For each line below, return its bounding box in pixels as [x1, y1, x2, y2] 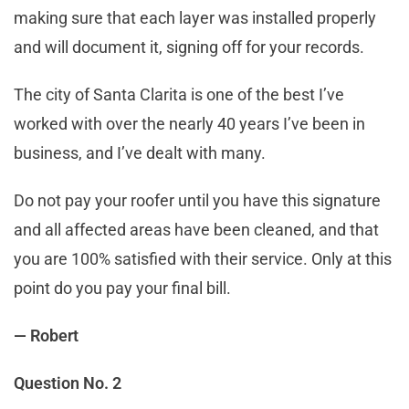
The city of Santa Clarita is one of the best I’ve [14, 85, 344, 105]
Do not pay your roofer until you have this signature [14, 191, 381, 211]
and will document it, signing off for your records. [14, 37, 368, 58]
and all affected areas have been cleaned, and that [14, 220, 379, 240]
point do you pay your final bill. [14, 278, 231, 299]
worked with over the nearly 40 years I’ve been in [14, 114, 365, 134]
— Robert [14, 326, 79, 346]
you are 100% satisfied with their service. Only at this [14, 249, 392, 269]
